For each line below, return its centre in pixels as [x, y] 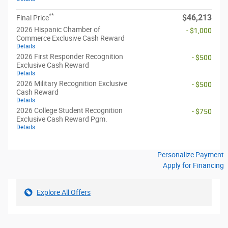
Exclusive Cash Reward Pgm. [62, 119]
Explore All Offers [64, 192]
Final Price [33, 18]
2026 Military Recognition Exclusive [72, 83]
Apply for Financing [193, 165]
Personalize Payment [191, 154]
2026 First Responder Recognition [70, 56]
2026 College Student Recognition [69, 110]
